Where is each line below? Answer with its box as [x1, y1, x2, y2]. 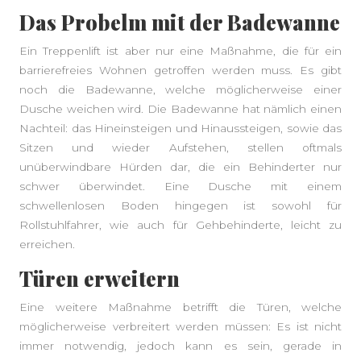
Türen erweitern [19, 265, 180, 292]
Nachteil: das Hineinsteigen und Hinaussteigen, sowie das [19, 122, 342, 135]
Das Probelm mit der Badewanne [19, 9, 340, 35]
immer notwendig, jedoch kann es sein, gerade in [19, 339, 342, 352]
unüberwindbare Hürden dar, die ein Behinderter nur [19, 160, 342, 173]
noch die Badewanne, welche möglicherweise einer [19, 83, 342, 96]
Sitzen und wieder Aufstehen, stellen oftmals [19, 141, 342, 154]
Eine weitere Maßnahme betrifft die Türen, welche [19, 301, 342, 313]
